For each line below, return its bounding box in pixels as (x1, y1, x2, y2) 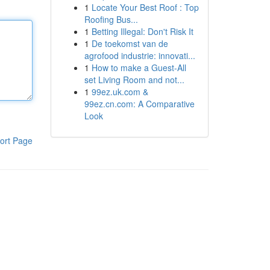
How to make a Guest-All (91, 61, 186, 74)
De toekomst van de (91, 37, 168, 49)
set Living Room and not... (84, 74, 184, 86)
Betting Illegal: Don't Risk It (91, 25, 193, 37)
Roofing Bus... (84, 13, 138, 25)
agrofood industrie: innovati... (84, 49, 195, 61)
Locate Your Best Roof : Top (91, 1, 199, 13)
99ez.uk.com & (91, 86, 148, 98)
